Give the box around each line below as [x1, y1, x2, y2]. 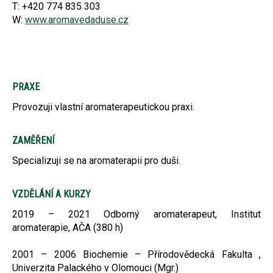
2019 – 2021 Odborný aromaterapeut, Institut [12, 208, 261, 220]
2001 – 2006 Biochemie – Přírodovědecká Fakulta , [12, 248, 261, 260]
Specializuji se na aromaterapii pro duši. [12, 154, 180, 166]
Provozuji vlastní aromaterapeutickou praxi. [12, 101, 194, 113]
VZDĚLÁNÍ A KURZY [12, 188, 91, 200]
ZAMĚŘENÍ [12, 134, 54, 146]
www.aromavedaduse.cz [25, 13, 129, 26]
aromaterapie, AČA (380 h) [12, 221, 123, 233]
